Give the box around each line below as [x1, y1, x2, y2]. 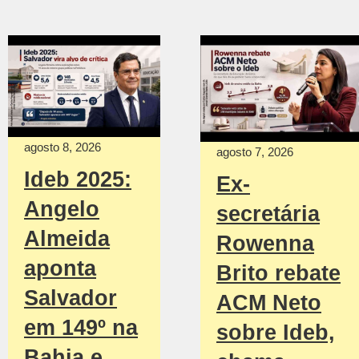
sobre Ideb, [216, 320, 335, 345]
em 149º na [24, 315, 138, 340]
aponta [24, 256, 96, 280]
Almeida [24, 226, 110, 251]
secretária [216, 201, 320, 226]
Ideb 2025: [24, 167, 131, 192]
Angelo [24, 196, 99, 221]
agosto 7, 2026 [216, 144, 293, 159]
